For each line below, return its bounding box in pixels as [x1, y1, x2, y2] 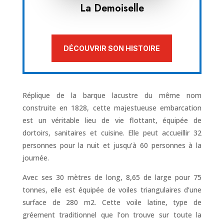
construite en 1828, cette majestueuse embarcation [22, 103, 202, 113]
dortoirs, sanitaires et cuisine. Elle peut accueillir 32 [22, 128, 202, 138]
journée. [22, 153, 49, 163]
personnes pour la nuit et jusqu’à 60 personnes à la [22, 140, 202, 150]
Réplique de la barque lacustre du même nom [22, 90, 202, 100]
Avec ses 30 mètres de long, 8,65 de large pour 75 [22, 172, 202, 182]
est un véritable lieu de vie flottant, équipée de [22, 115, 202, 125]
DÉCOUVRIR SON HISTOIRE [63, 44, 160, 53]
